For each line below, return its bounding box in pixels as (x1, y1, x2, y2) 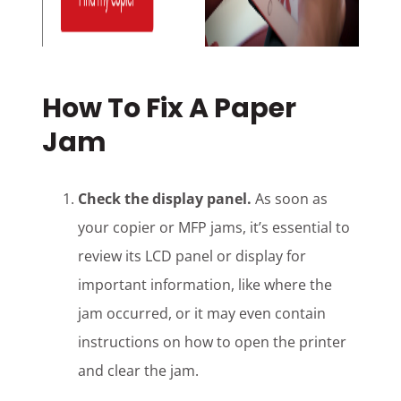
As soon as (252, 189, 328, 209)
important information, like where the (78, 275, 333, 295)
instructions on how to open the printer (78, 332, 347, 353)
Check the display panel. (78, 189, 252, 209)
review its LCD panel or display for (78, 246, 307, 267)
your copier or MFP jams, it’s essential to (78, 218, 351, 238)
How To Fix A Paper (42, 90, 297, 128)
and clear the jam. (78, 361, 200, 381)
